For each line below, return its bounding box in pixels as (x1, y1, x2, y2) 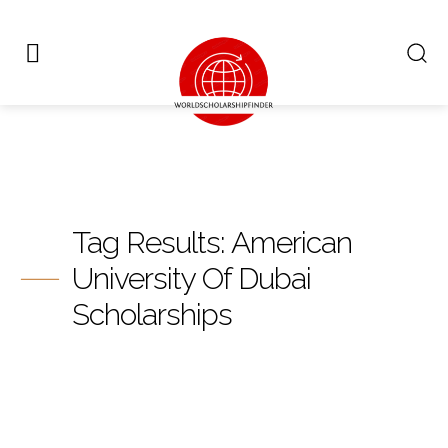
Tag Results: (72, 225, 231, 260)
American (231, 225, 352, 260)
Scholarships (72, 297, 232, 332)
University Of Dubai (72, 261, 311, 296)
